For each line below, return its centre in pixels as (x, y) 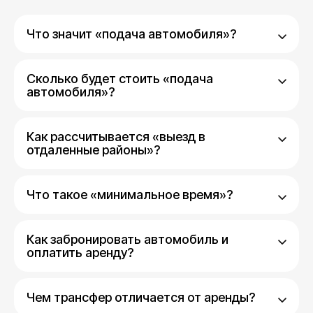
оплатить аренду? (80, 253)
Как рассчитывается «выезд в (116, 137)
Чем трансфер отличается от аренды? (141, 297)
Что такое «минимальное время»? (130, 195)
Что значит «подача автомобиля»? (131, 34)
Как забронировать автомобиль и (128, 239)
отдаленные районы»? (93, 150)
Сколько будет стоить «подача (120, 79)
